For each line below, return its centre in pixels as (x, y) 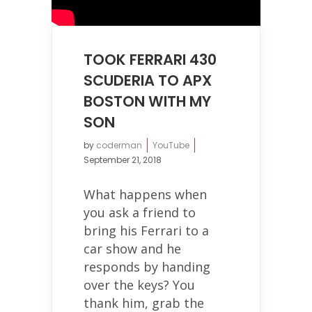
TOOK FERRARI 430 (150, 59)
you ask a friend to (140, 212)
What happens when (145, 194)
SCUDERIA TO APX (148, 80)
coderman (119, 145)
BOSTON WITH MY (147, 101)
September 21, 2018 (123, 159)
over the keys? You (139, 284)
